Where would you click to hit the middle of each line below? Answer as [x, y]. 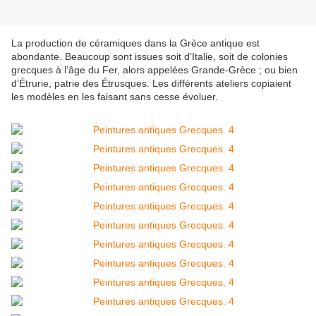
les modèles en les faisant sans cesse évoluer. [115, 97]
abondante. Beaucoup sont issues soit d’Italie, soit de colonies [150, 57]
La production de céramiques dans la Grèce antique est [135, 43]
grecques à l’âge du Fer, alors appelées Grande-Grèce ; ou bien [154, 70]
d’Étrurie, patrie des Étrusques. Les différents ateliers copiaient [151, 84]
